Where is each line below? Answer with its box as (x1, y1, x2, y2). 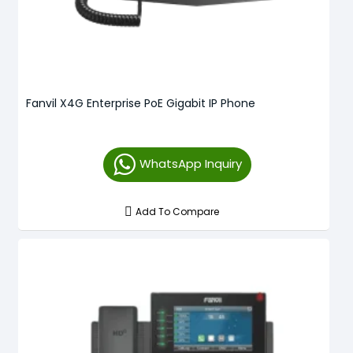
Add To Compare (136, 204, 220, 218)
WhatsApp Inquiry (139, 154, 242, 172)
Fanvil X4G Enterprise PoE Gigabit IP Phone (26, 95, 255, 111)
